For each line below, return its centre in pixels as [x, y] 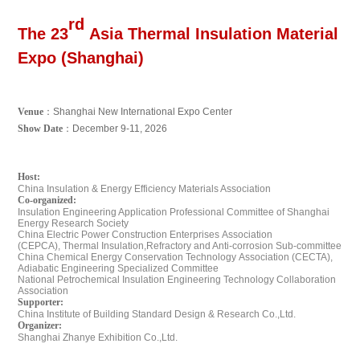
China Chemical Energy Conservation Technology [127, 257]
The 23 [43, 33]
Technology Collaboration [280, 279]
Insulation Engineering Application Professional [121, 212]
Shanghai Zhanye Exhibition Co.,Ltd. [98, 337]
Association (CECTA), [286, 257]
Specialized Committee [168, 268]
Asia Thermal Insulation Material [212, 33]
